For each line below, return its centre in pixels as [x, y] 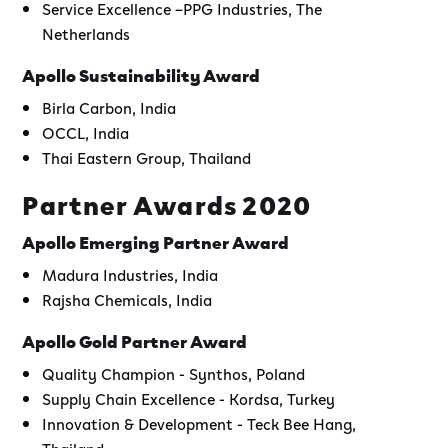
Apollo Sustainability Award [143, 73]
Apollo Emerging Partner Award [156, 240]
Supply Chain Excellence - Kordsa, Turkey [189, 397]
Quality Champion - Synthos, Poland [174, 372]
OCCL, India [86, 131]
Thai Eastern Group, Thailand [147, 156]
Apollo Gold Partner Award [135, 339]
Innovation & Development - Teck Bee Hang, [199, 422]
